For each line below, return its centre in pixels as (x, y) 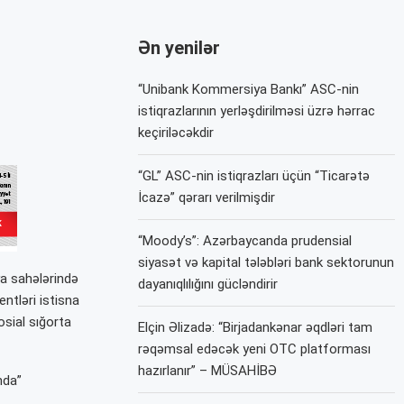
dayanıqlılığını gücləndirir (208, 284)
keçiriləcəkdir (176, 132)
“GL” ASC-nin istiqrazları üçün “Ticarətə (254, 175)
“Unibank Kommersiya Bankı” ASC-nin (249, 89)
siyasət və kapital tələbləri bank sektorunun (266, 262)
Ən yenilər (179, 47)
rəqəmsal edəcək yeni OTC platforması (255, 349)
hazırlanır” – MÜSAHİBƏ (208, 370)
